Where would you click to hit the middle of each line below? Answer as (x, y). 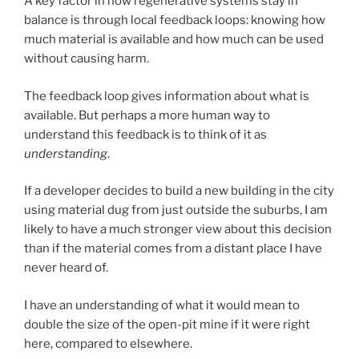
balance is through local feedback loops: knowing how (175, 20)
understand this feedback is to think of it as (145, 134)
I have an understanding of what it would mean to (162, 305)
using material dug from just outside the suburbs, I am (176, 210)
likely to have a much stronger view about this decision (178, 230)
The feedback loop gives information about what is (167, 96)
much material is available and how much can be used (174, 40)
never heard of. (66, 268)
